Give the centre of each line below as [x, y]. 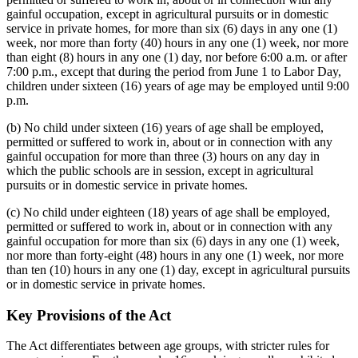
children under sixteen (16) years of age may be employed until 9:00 [178, 86]
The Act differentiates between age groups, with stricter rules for [168, 346]
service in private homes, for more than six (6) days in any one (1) [172, 28]
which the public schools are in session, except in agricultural [160, 170]
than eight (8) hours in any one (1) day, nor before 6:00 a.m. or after [177, 57]
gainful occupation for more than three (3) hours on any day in [163, 156]
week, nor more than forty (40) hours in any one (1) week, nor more [177, 42]
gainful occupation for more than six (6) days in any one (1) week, [173, 241]
